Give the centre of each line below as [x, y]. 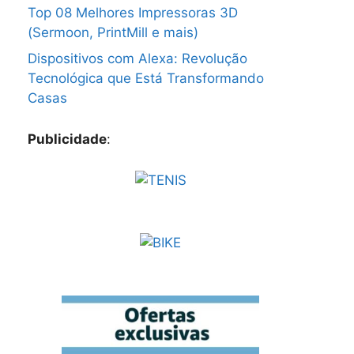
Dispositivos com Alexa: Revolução [137, 59]
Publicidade [67, 139]
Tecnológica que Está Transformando [146, 79]
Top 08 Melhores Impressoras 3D [133, 12]
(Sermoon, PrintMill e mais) [113, 32]
